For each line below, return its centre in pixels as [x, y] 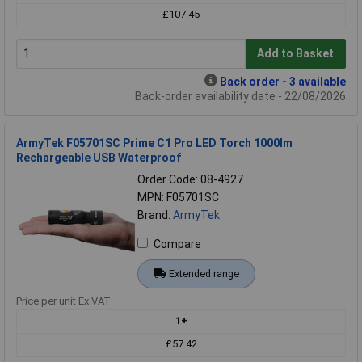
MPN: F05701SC [178, 197]
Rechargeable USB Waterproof [99, 157]
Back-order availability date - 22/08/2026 [240, 96]
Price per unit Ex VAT [63, 301]
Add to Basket [296, 54]
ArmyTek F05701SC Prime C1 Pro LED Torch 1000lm [154, 143]
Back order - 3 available [283, 81]
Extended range [204, 273]
